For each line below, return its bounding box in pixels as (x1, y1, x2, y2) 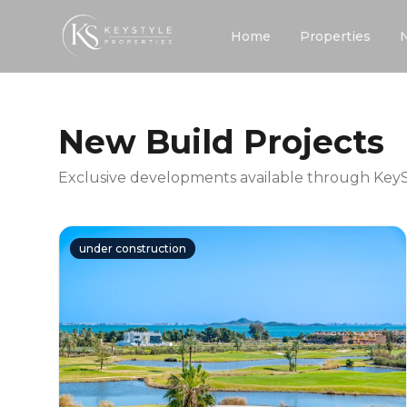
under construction (79, 242, 186, 255)
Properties (300, 28, 372, 45)
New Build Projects (58, 122, 384, 162)
